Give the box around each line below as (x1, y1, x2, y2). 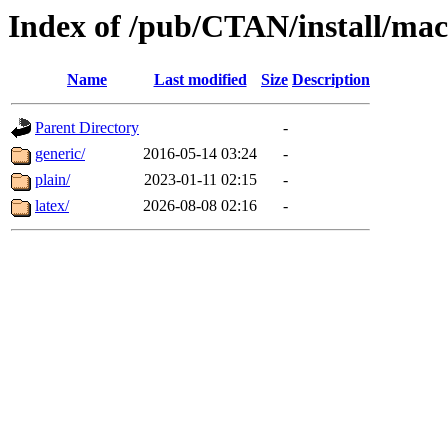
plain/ (35, 171, 70, 189)
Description (292, 71, 370, 89)
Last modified (153, 71, 247, 89)
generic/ (35, 145, 85, 163)
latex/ (35, 197, 69, 215)
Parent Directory (35, 119, 139, 137)
